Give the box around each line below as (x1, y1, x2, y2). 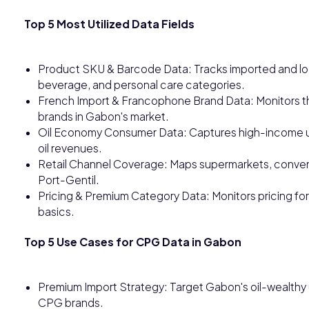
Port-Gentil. (38, 172, 99, 186)
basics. (38, 204, 74, 218)
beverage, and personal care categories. (38, 77, 245, 91)
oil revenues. (38, 141, 102, 154)
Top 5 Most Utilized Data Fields (24, 17, 195, 30)
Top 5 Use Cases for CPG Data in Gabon (24, 235, 241, 248)
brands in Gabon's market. (38, 109, 169, 123)
